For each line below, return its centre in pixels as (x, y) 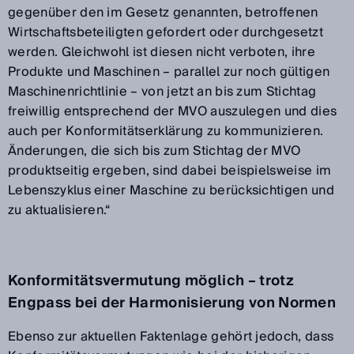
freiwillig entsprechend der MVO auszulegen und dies (173, 111)
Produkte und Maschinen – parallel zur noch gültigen (169, 72)
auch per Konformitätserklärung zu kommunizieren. (166, 131)
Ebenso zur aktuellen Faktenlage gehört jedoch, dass (171, 336)
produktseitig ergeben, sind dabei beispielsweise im (170, 170)
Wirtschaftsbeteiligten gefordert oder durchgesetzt (166, 32)
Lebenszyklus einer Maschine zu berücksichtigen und (171, 190)
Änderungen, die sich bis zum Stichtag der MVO (154, 151)
